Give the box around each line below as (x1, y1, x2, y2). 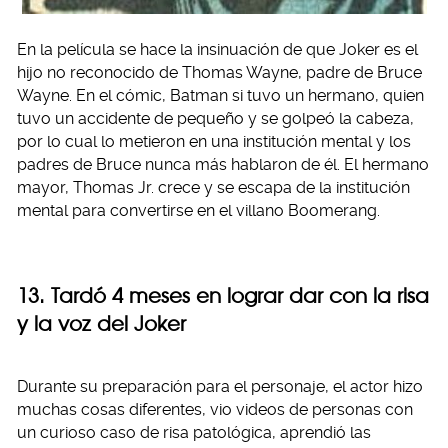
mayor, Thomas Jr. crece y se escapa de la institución (17, 177, 410, 197)
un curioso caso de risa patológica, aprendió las (17, 422, 371, 442)
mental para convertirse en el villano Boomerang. (17, 200, 380, 220)
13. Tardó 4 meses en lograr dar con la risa (17, 282, 429, 308)
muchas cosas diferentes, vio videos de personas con (17, 399, 413, 419)
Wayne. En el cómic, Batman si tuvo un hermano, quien (17, 85, 424, 105)
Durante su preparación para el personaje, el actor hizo (17, 376, 423, 396)
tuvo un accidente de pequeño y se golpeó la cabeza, (17, 108, 414, 128)
